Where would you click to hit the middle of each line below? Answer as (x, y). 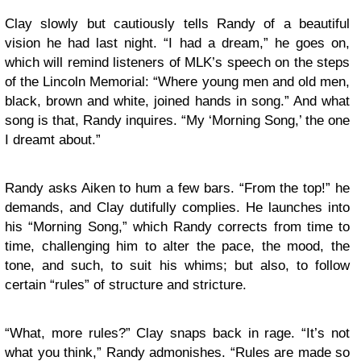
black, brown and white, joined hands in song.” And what (177, 102)
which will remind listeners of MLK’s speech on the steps (177, 63)
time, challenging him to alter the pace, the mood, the (177, 247)
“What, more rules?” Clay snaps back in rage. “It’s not (177, 334)
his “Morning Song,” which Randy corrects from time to (177, 227)
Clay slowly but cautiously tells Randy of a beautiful (177, 24)
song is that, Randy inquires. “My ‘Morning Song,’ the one (177, 121)
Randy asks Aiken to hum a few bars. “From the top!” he (177, 189)
